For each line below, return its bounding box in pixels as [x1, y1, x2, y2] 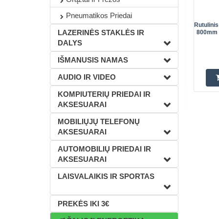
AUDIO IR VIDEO [58, 73, 116, 81]
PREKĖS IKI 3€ [58, 199, 109, 208]
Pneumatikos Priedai [66, 11, 132, 20]
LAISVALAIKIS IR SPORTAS [58, 172, 154, 180]
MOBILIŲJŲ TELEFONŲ [58, 117, 140, 126]
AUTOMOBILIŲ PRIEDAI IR [58, 145, 151, 153]
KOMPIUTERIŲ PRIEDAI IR [58, 90, 151, 98]
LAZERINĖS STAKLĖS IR [58, 28, 144, 37]
